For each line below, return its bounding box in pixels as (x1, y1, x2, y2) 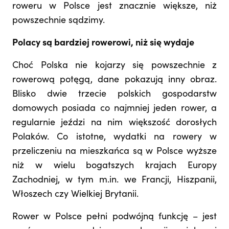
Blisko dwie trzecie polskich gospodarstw (12, 89, 217, 99)
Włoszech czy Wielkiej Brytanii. (12, 190, 139, 199)
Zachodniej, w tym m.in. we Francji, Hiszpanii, (12, 175, 217, 185)
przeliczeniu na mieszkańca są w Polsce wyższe (12, 147, 217, 156)
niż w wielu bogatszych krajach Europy (12, 161, 217, 171)
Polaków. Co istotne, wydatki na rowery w (12, 132, 217, 142)
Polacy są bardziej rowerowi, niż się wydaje (12, 38, 194, 48)
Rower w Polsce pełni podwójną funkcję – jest (12, 212, 217, 222)
